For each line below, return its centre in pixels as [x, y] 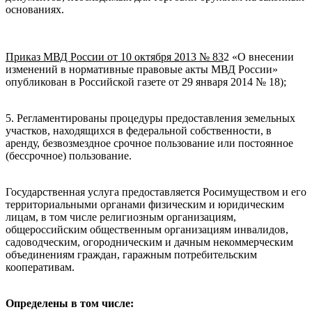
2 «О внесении [259, 56]
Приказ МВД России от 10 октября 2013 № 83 [115, 56]
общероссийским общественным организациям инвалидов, [147, 229]
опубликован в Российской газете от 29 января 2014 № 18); [146, 81]
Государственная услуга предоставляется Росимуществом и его [156, 192]
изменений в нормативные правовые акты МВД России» [142, 69]
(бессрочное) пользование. [69, 155]
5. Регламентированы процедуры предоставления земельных [150, 118]
